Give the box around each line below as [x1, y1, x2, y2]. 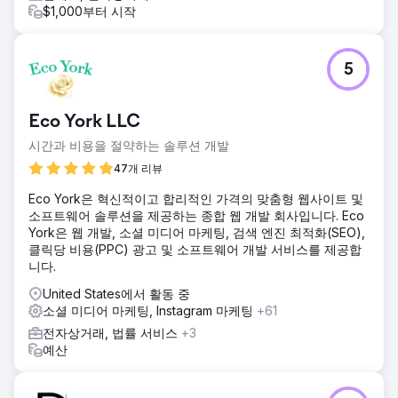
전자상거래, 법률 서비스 [43, 324, 181, 340]
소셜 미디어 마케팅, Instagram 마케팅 [43, 302, 257, 318]
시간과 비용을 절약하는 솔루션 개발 [28, 137, 229, 153]
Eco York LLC [28, 112, 140, 132]
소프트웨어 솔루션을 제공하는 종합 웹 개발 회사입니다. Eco [28, 207, 364, 223]
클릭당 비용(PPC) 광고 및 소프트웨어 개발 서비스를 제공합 [28, 241, 362, 257]
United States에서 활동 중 [43, 285, 190, 301]
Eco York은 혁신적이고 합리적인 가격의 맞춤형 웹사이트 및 [28, 190, 363, 206]
